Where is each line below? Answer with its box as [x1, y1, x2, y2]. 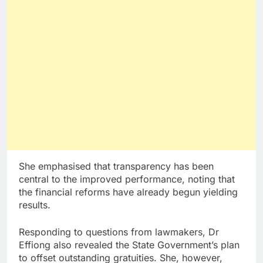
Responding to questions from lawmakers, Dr [19, 225, 219, 238]
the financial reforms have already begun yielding [19, 186, 238, 198]
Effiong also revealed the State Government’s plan [19, 238, 240, 251]
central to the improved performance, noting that [19, 173, 235, 185]
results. [19, 198, 50, 211]
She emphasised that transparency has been [19, 160, 214, 172]
